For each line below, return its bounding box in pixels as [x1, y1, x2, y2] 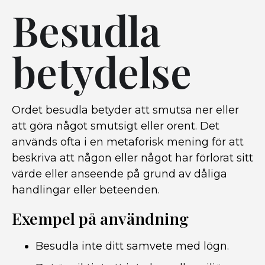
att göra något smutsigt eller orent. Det [12, 119, 219, 132]
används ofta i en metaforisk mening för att [12, 135, 244, 148]
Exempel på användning [12, 208, 189, 229]
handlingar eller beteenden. [12, 183, 160, 196]
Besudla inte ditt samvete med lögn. [35, 240, 229, 253]
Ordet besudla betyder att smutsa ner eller [12, 104, 239, 117]
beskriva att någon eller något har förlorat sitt [12, 151, 253, 164]
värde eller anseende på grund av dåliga [12, 167, 227, 180]
